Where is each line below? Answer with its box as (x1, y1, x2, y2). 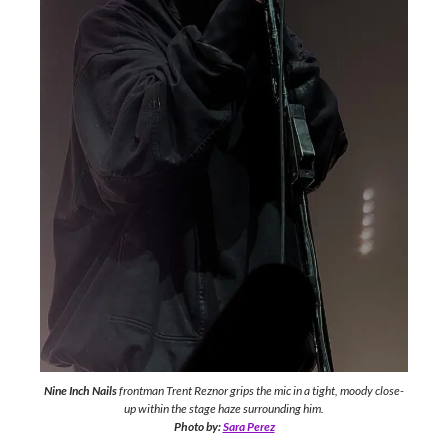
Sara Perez (222, 418, 275, 434)
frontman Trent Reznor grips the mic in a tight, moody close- (117, 382, 404, 398)
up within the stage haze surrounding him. (124, 400, 324, 416)
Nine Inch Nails (44, 382, 117, 398)
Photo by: (173, 418, 221, 434)
